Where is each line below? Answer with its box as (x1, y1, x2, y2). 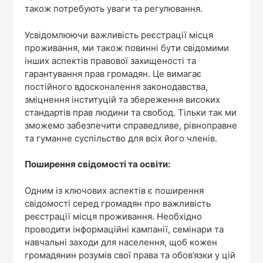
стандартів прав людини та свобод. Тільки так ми (25, 106, 237, 118)
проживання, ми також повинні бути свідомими (25, 42, 230, 53)
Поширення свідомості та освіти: (25, 159, 171, 170)
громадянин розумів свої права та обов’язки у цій (25, 249, 236, 261)
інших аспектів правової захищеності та (25, 55, 197, 66)
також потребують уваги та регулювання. (25, 3, 203, 15)
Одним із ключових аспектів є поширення (25, 184, 204, 196)
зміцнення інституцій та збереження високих (25, 93, 221, 105)
